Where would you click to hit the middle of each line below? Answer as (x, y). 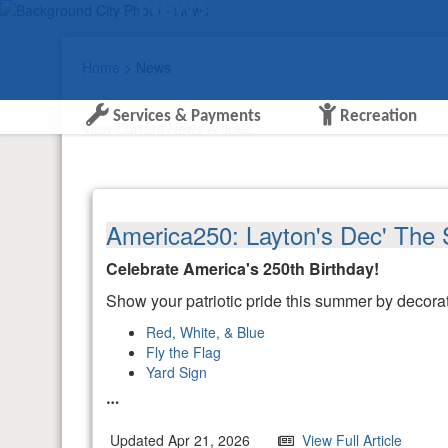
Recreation (377, 116)
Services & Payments (185, 116)
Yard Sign (176, 372)
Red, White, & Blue (205, 332)
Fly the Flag (183, 352)
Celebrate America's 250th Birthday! (242, 268)
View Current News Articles (167, 128)
